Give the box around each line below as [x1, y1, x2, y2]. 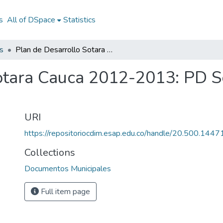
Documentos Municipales [24, 163, 111, 174]
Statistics [63, 14, 96, 25]
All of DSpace [6, 14, 55, 25]
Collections [24, 146, 75, 159]
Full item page [39, 186, 90, 197]
